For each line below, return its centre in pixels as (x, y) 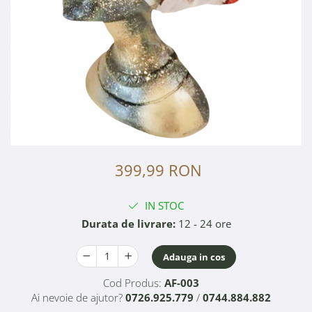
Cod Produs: (132, 283)
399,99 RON (158, 170)
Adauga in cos (194, 257)
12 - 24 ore (203, 224)
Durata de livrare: (128, 224)
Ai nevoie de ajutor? (77, 298)
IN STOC (163, 206)
